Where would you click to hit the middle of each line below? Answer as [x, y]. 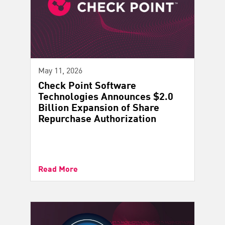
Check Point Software [87, 84]
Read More [58, 168]
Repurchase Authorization [97, 118]
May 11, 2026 [60, 70]
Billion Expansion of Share [99, 106]
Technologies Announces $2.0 [106, 95]
